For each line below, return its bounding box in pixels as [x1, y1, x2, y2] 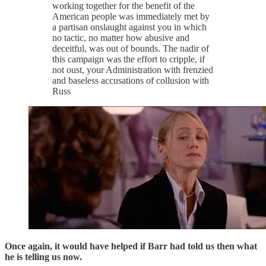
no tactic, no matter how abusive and [52, 32, 189, 43]
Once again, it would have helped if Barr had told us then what [5, 240, 257, 251]
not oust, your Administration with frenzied [52, 64, 213, 75]
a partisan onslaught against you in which [52, 21, 207, 32]
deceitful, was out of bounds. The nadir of [52, 43, 209, 53]
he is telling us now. [5, 251, 82, 262]
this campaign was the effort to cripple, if [52, 53, 205, 64]
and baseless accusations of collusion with [52, 75, 209, 85]
